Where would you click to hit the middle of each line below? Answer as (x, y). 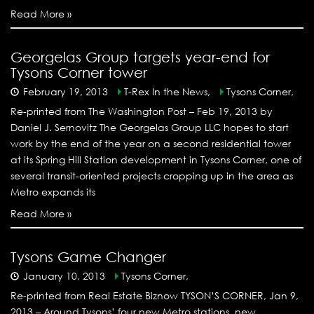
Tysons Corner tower (79, 73)
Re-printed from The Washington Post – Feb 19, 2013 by (142, 111)
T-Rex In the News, (167, 92)
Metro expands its (53, 192)
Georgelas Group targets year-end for (140, 57)
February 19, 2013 (66, 92)
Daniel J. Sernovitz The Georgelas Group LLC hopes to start (150, 128)
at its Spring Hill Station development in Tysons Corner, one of (156, 160)
